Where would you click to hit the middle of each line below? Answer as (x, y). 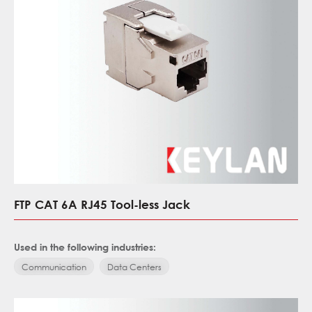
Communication (54, 267)
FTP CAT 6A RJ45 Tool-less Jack (102, 204)
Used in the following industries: (85, 247)
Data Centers (134, 267)
